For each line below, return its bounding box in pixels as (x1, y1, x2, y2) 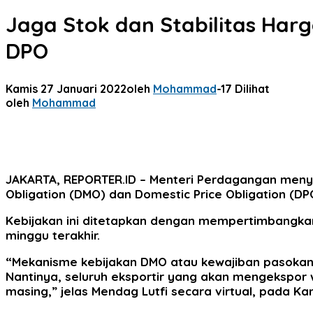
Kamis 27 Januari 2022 (6, 81, 126, 96)
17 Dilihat (221, 81, 270, 96)
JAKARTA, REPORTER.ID (6, 171, 136, 187)
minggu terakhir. (6, 227, 100, 242)
